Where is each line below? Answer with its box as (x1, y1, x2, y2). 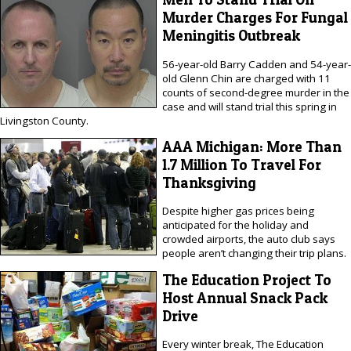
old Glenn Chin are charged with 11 (161, 71, 331, 85)
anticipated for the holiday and (161, 218, 309, 233)
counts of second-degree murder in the (161, 85, 349, 100)
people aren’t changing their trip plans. (161, 246, 346, 261)
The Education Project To (161, 270, 331, 289)
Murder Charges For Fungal (161, 9, 348, 27)
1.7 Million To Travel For (161, 155, 321, 174)
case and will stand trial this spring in (161, 99, 337, 114)
